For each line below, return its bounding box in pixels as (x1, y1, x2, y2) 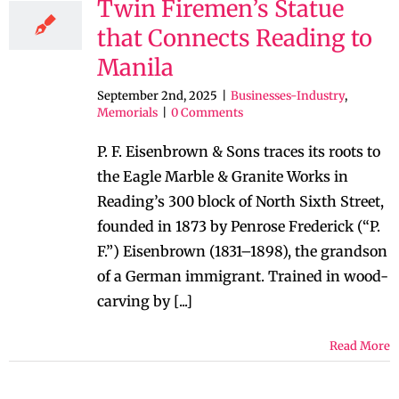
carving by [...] (97, 292, 192, 310)
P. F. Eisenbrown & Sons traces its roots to (97, 142, 380, 160)
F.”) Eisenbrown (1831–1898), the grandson (97, 242, 387, 260)
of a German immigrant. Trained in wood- (97, 267, 388, 285)
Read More (330, 338, 390, 354)
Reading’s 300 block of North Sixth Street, (97, 192, 384, 210)
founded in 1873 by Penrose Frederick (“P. (97, 217, 380, 235)
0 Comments (171, 105, 243, 120)
